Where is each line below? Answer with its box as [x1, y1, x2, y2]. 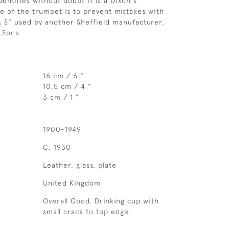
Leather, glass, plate [42, 161, 117, 169]
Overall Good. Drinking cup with [42, 197, 159, 205]
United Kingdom [42, 179, 101, 187]
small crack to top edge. [42, 208, 131, 216]
